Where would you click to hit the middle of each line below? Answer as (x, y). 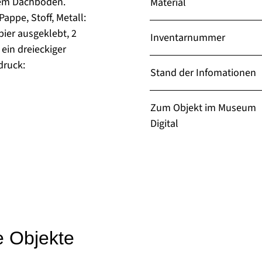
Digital (164, 124)
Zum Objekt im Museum (203, 108)
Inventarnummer (187, 38)
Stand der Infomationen (203, 73)
